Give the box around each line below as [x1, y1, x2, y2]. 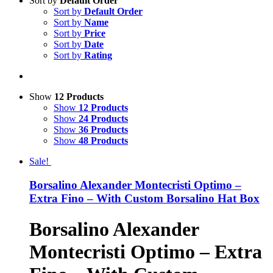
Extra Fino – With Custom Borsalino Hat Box [29, 191, 260, 205]
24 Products [79, 113, 128, 124]
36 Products [79, 124, 128, 135]
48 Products [79, 135, 128, 146]
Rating [84, 50, 112, 61]
